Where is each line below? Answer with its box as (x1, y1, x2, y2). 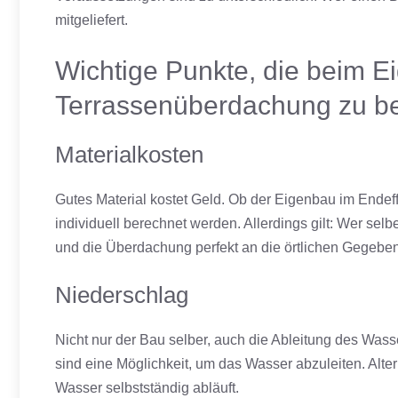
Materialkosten (55, 141, 203, 168)
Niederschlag (55, 282, 188, 308)
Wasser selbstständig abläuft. (55, 380, 239, 395)
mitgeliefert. (55, 12, 128, 28)
